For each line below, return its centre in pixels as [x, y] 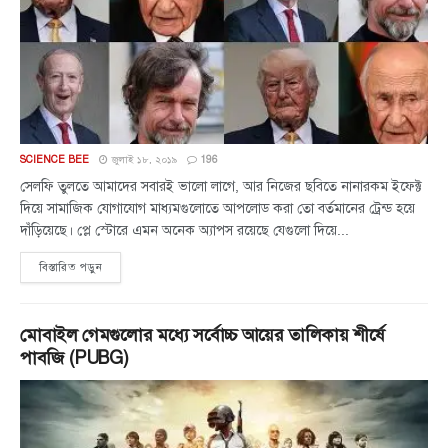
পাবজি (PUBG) [74, 358]
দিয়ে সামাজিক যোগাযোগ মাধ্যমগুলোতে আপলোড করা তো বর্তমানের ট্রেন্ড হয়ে [217, 208]
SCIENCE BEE [54, 159]
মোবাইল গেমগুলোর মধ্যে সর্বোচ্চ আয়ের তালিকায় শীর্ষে [202, 335]
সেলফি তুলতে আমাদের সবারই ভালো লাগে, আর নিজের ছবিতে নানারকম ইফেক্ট [221, 186]
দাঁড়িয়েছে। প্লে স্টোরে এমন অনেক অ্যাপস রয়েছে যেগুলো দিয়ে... [184, 230]
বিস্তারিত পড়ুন [71, 267]
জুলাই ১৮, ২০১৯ [142, 160]
